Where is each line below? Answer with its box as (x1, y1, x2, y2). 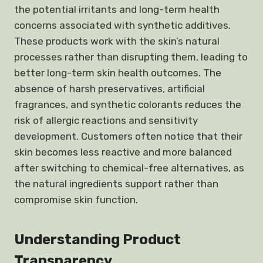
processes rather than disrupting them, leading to (14, 51, 248, 63)
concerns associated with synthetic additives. (14, 19, 231, 31)
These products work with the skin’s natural (14, 35, 220, 47)
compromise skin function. (14, 194, 138, 205)
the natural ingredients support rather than (14, 178, 218, 190)
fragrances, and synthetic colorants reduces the (14, 99, 241, 110)
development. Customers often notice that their (14, 130, 242, 142)
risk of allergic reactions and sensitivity (14, 114, 198, 126)
